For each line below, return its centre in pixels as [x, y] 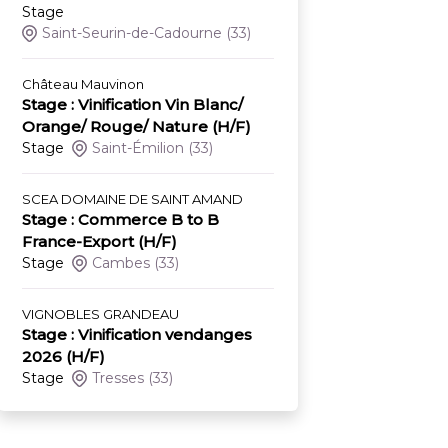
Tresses [118, 378]
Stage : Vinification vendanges [137, 335]
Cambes [121, 263]
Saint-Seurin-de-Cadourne [132, 33]
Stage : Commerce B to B [120, 220]
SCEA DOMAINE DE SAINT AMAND [132, 199]
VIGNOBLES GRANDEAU [100, 314]
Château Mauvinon [83, 84]
